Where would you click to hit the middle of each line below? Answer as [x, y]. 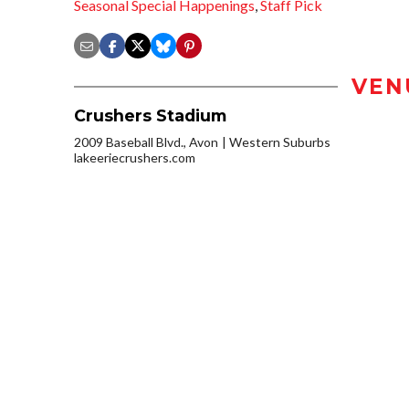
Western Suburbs [280, 142]
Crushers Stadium [150, 116]
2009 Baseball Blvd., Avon [146, 142]
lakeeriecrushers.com [135, 158]
